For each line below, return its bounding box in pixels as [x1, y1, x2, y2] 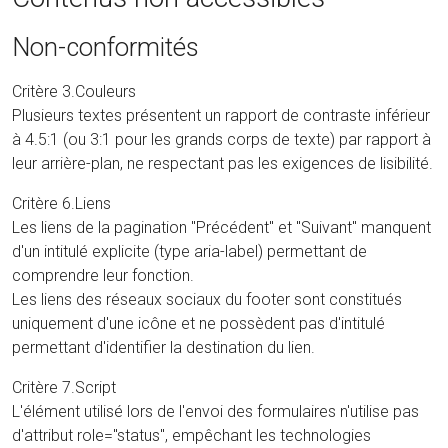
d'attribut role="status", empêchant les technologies [12, 425, 371, 445]
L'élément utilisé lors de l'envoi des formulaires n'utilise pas [12, 401, 419, 421]
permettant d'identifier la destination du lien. [12, 337, 315, 357]
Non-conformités [12, 31, 199, 62]
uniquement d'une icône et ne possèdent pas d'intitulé [12, 313, 385, 333]
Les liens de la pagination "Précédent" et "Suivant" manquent [12, 217, 431, 237]
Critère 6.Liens [12, 193, 111, 213]
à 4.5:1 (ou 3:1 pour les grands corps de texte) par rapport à [12, 129, 431, 149]
